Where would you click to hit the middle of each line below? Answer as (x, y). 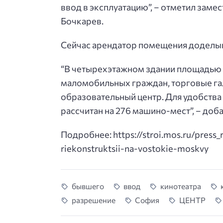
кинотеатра (180, 186)
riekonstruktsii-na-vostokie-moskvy (135, 148)
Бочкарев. (82, 21)
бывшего (88, 186)
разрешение (93, 200)
